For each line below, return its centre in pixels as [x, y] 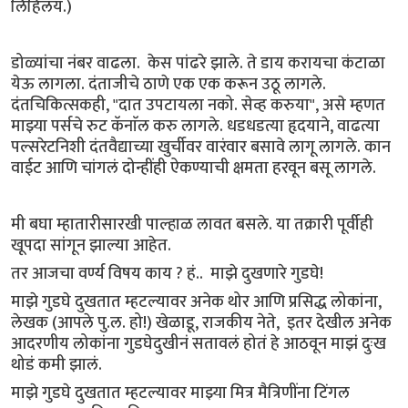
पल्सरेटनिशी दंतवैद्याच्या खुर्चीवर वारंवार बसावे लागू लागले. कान [201, 147]
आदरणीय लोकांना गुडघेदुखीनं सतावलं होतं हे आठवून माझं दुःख [199, 343]
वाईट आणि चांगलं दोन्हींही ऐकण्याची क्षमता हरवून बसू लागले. [195, 168]
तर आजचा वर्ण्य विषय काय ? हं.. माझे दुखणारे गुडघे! [167, 273]
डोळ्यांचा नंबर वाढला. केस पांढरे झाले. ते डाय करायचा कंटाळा [198, 63]
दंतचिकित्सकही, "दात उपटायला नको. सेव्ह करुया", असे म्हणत [198, 105]
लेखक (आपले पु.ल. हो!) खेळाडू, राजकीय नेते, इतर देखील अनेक [201, 322]
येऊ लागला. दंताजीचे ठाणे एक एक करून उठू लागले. [168, 84]
